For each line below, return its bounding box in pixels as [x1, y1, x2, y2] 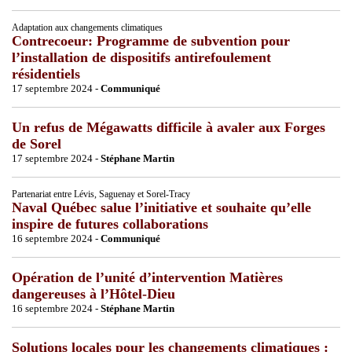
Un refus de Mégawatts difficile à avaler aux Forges [12, 119, 325, 135]
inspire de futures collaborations [12, 215, 208, 232]
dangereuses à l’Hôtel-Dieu [12, 285, 175, 302]
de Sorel [12, 135, 61, 152]
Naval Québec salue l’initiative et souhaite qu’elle [12, 199, 311, 215]
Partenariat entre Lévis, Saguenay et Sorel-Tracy [12, 188, 190, 200]
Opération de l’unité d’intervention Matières [12, 269, 283, 285]
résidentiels [12, 65, 80, 82]
